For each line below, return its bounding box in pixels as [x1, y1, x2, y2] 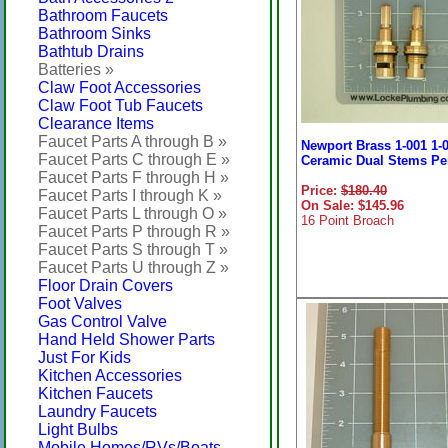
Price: [301, 183, 341, 198]
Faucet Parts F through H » [38, 169, 229, 186]
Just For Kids [38, 349, 131, 366]
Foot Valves [38, 295, 122, 312]
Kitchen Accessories [38, 367, 182, 384]
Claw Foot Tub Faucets [38, 97, 203, 114]
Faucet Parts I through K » [38, 187, 222, 204]
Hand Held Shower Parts [38, 331, 215, 348]
